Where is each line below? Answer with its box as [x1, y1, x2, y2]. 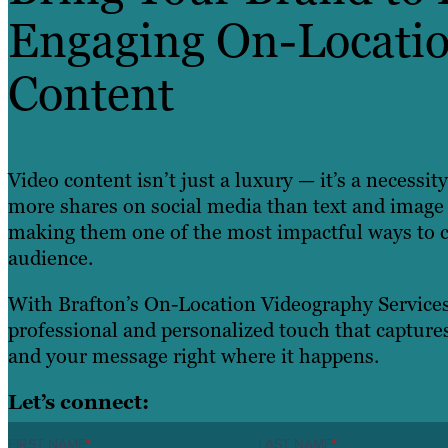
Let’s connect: [8, 389, 149, 416]
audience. [8, 245, 93, 272]
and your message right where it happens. [8, 343, 379, 370]
